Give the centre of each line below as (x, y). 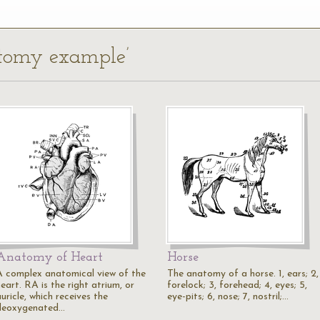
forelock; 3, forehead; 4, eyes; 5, (237, 285)
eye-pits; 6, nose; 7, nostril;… (228, 297)
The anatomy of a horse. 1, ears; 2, (243, 274)
